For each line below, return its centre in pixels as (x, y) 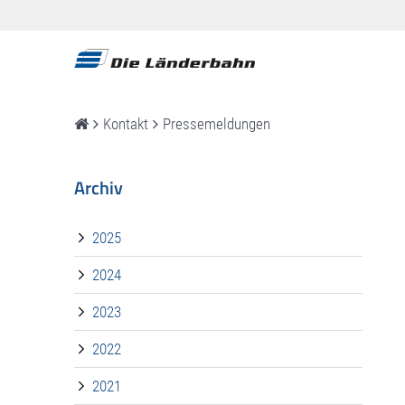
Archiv (99, 188)
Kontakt (126, 124)
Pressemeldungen (217, 124)
